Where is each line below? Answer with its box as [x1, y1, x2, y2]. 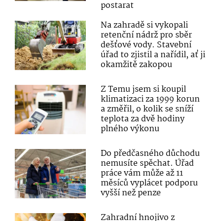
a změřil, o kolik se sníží [101, 103, 194, 116]
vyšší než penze [101, 186, 161, 200]
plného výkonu [101, 122, 160, 136]
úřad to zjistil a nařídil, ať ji [101, 48, 206, 62]
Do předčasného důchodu [101, 147, 200, 161]
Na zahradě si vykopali [101, 19, 188, 33]
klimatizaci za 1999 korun [101, 93, 200, 107]
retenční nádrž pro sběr [101, 29, 192, 42]
